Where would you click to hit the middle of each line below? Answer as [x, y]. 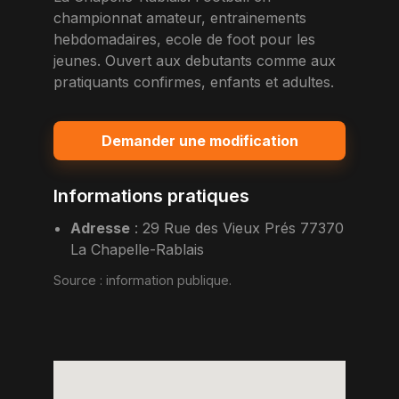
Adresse [101, 228]
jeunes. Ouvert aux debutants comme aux [195, 61]
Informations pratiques [151, 196]
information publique [167, 280]
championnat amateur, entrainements [180, 18]
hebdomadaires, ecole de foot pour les [184, 39]
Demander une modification [199, 140]
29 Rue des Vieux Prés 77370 [244, 228]
